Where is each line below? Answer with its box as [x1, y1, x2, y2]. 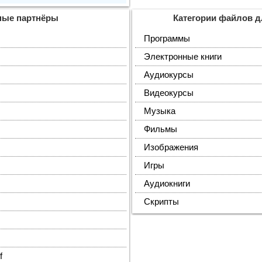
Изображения [144, 143, 198, 152]
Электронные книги [144, 52, 222, 61]
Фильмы [144, 125, 177, 134]
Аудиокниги [144, 179, 190, 188]
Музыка [144, 106, 175, 116]
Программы [144, 34, 190, 43]
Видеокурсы [144, 88, 194, 98]
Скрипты [144, 197, 179, 206]
